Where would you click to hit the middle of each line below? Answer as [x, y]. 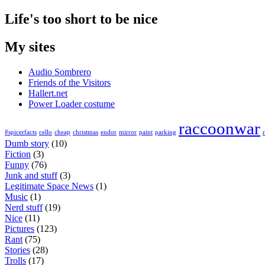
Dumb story [27, 144]
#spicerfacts [21, 132]
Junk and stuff [31, 176]
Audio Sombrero [60, 72]
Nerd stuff [24, 208]
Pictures [20, 229]
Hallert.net [48, 93]
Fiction [18, 154]
